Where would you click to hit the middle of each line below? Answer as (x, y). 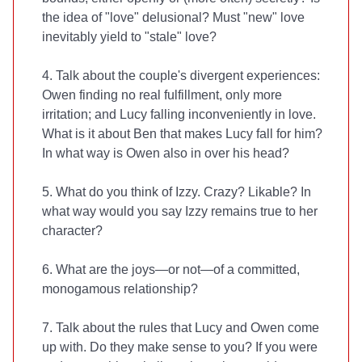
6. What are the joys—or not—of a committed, (171, 269)
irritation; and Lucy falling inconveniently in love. (179, 114)
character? (72, 231)
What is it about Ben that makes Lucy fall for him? (182, 134)
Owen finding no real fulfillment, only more (162, 95)
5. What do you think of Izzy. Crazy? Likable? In (177, 192)
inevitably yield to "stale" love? (129, 37)
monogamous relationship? (120, 289)
